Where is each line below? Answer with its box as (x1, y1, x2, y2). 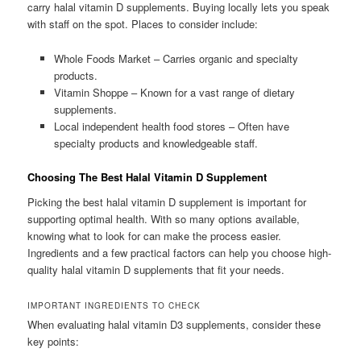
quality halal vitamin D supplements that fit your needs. (27, 262, 285, 278)
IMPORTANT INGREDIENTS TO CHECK (27, 300, 201, 312)
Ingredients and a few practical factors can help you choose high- (27, 245, 332, 261)
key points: (27, 334, 80, 350)
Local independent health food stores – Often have (53, 118, 289, 134)
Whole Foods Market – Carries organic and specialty (53, 50, 298, 66)
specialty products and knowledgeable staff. (53, 135, 258, 151)
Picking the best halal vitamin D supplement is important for (27, 194, 307, 210)
